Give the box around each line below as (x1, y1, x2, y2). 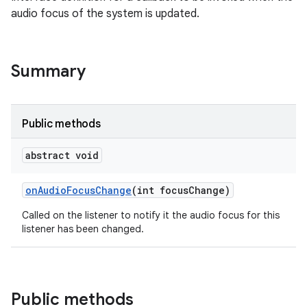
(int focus (132, 184, 188, 197)
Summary (11, 61, 86, 82)
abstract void (25, 149, 99, 162)
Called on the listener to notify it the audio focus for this (22, 209, 280, 221)
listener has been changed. (22, 223, 144, 235)
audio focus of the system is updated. (11, 7, 199, 21)
